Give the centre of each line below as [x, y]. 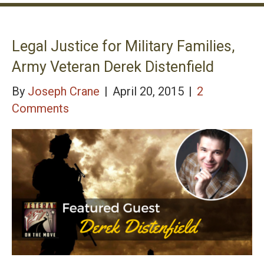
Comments [40, 108]
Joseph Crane [64, 91]
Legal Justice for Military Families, [123, 46]
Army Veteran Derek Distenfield [113, 67]
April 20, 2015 [150, 91]
